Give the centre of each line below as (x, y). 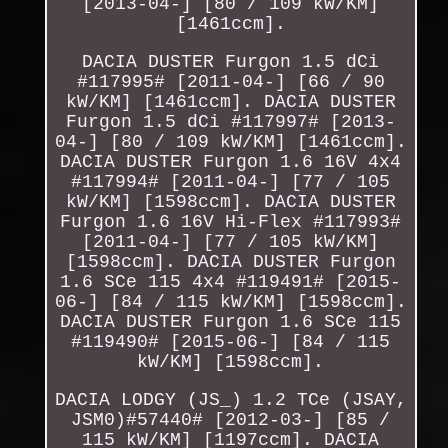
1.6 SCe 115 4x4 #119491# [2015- (231, 281)
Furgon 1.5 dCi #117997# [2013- (230, 121)
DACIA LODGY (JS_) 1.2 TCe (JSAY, (230, 399)
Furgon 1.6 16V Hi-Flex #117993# (231, 221)
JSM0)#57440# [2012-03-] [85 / (231, 419)
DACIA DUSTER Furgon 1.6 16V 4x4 (231, 161)
